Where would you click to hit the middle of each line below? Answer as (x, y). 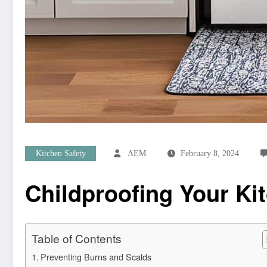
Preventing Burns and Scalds (96, 257)
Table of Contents (77, 238)
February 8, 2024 (210, 153)
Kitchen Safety (60, 153)
